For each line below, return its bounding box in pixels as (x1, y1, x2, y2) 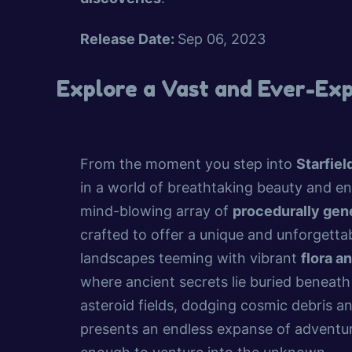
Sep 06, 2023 (178, 30, 266, 47)
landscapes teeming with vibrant (80, 250, 301, 267)
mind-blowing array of (80, 203, 233, 220)
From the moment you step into (80, 156, 296, 173)
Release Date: (80, 30, 178, 47)
